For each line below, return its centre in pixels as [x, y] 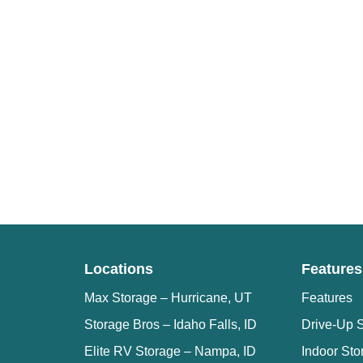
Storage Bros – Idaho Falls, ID [171, 325]
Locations [119, 269]
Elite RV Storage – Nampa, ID [170, 351]
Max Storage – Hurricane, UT [168, 298]
